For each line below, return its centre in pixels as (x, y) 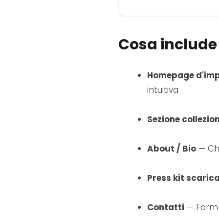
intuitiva (163, 90)
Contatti (166, 207)
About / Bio (172, 149)
